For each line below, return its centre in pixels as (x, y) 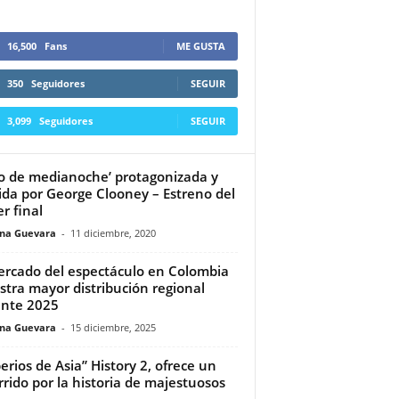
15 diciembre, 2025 (113, 327)
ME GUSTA (200, 45)
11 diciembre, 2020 (113, 232)
